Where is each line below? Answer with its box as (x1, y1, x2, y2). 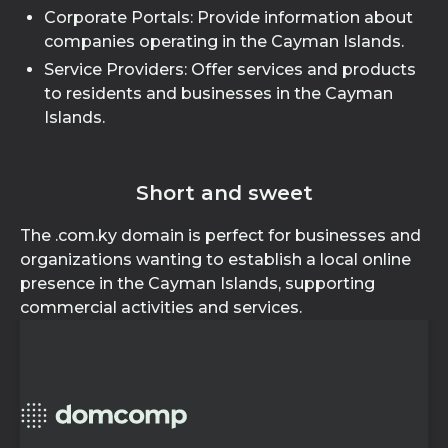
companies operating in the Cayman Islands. (44, 32, 404, 51)
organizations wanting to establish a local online (20, 250, 411, 269)
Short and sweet (135, 181, 313, 205)
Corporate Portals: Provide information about (44, 8, 413, 27)
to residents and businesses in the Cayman (44, 84, 393, 103)
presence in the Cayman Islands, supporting (20, 274, 375, 293)
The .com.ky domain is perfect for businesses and (20, 226, 421, 245)
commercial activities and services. (20, 298, 302, 317)
